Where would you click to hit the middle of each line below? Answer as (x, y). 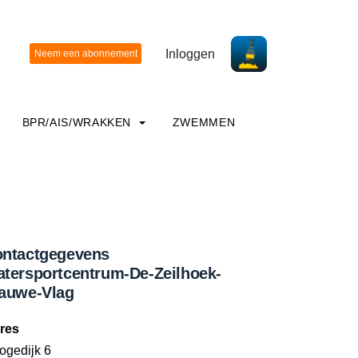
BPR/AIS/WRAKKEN (78, 122)
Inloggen (190, 54)
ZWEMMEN (204, 122)
